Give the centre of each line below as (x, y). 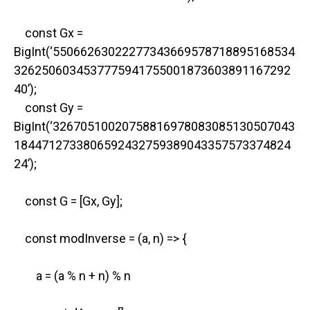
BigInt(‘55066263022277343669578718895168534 (154, 51)
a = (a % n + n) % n (72, 275)
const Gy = (48, 107)
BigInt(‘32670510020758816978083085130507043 (154, 126)
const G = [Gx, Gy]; (68, 201)
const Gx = (48, 33)
